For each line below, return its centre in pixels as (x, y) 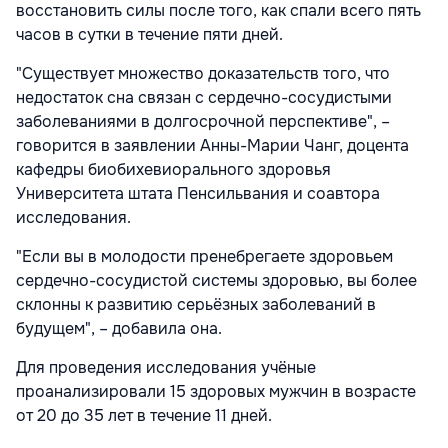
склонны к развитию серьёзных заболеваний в (196, 304)
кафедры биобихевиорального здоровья (173, 169)
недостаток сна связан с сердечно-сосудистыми (204, 97)
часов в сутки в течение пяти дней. (149, 34)
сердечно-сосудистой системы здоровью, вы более (216, 280)
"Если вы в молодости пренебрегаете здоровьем (204, 256)
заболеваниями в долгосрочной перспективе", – (203, 121)
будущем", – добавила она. (119, 328)
